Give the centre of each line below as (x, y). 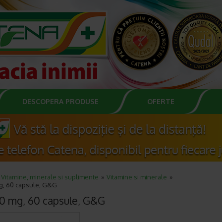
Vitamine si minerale (137, 177)
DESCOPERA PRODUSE (60, 101)
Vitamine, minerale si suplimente (50, 177)
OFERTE (161, 101)
